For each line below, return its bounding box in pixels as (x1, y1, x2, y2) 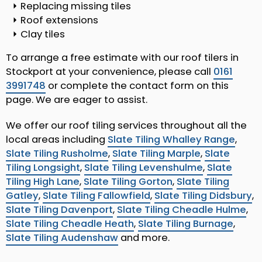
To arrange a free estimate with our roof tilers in (6, 51, 239, 65)
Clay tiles (20, 27, 65, 41)
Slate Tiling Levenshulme (84, 161, 203, 175)
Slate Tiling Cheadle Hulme (117, 203, 246, 217)
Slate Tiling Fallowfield (43, 189, 150, 203)
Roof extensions (20, 13, 98, 27)
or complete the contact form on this (46, 79, 229, 93)
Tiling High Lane (6, 175, 80, 189)
